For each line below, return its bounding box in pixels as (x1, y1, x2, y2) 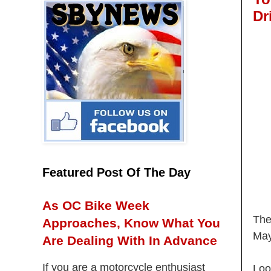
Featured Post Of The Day (42, 166, 191, 179)
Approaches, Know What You (42, 216, 220, 230)
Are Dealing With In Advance (42, 233, 217, 247)
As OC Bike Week (42, 198, 149, 212)
